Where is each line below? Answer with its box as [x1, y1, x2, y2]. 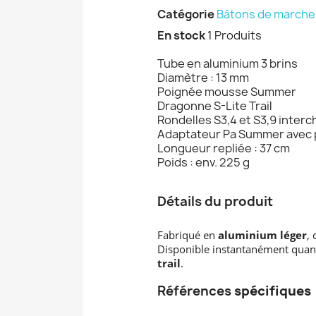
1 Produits [207, 28, 262, 44]
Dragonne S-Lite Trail [157, 98, 272, 114]
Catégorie [157, 6, 214, 23]
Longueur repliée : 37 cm [157, 140, 290, 157]
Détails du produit [157, 193, 276, 211]
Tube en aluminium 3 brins [157, 56, 298, 72]
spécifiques [231, 282, 314, 300]
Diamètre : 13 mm [157, 70, 249, 86]
